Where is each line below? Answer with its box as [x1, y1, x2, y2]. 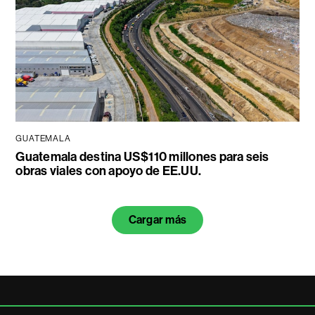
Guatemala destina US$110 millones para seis [15, 149, 269, 165]
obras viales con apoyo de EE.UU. [15, 163, 202, 179]
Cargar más [128, 213, 187, 227]
